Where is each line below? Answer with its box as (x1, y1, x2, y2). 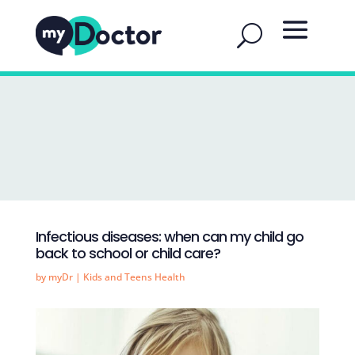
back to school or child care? (35, 243, 220, 263)
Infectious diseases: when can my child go (35, 227, 303, 246)
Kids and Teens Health (82, 270, 185, 284)
